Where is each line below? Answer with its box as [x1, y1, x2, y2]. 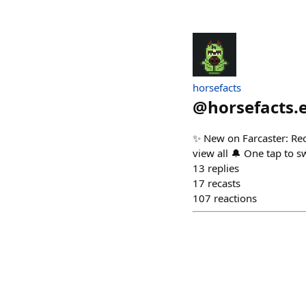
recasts [208, 176, 240, 190]
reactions [214, 191, 257, 205]
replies [208, 161, 239, 175]
